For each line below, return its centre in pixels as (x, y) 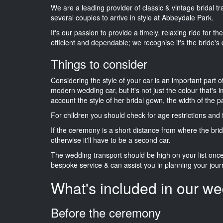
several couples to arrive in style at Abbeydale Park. (132, 17)
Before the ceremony (106, 212)
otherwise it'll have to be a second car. (111, 140)
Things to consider (99, 63)
